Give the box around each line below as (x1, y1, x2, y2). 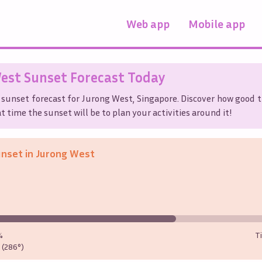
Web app (126, 16, 170, 30)
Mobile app (188, 16, 245, 30)
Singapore (136, 92, 177, 104)
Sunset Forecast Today (21, 68, 166, 85)
